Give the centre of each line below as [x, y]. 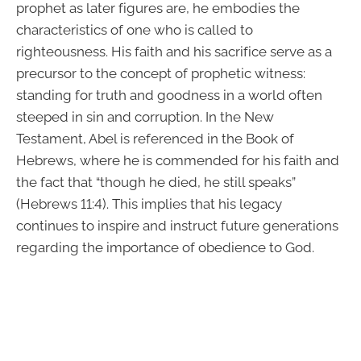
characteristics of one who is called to [135, 29]
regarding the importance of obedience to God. [165, 247]
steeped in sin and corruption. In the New [145, 116]
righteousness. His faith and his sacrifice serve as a [174, 51]
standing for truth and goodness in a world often [169, 95]
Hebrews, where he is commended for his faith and [178, 160]
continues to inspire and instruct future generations [177, 225]
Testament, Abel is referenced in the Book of [155, 138]
